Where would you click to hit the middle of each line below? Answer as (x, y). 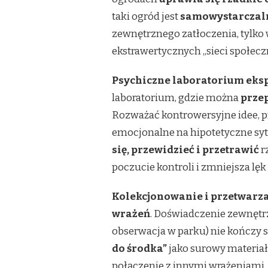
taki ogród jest (146, 17)
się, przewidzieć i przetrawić (185, 150)
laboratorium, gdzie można (176, 98)
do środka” (139, 249)
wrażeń (131, 214)
